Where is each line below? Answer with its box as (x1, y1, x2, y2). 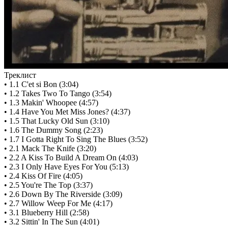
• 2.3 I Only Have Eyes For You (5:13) (4, 162, 129, 172)
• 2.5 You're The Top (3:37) (4, 181, 93, 190)
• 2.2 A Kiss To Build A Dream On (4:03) (4, 153, 138, 162)
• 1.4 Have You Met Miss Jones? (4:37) (4, 107, 130, 117)
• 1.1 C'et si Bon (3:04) (4, 80, 78, 89)
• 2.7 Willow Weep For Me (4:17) (4, 199, 112, 208)
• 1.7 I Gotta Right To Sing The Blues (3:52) (4, 135, 148, 144)
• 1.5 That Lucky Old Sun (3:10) (4, 117, 109, 126)
